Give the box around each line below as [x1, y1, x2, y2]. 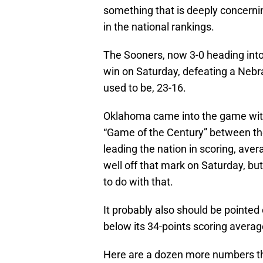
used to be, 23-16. [103, 82, 186, 95]
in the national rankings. [103, 21, 214, 33]
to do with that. [103, 176, 173, 188]
